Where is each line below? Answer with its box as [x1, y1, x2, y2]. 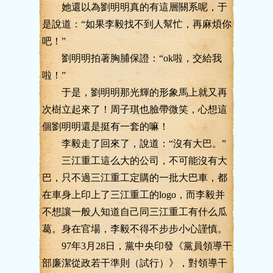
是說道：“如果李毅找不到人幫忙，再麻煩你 [42, 19, 232, 29]
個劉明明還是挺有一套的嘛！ [42, 121, 169, 132]
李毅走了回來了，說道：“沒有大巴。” [42, 138, 226, 149]
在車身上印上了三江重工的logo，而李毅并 [42, 190, 225, 200]
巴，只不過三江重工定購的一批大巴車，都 [42, 172, 227, 183]
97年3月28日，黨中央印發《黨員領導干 [42, 241, 232, 251]
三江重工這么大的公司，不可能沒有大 [42, 155, 227, 166]
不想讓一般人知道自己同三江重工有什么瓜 [42, 207, 227, 217]
